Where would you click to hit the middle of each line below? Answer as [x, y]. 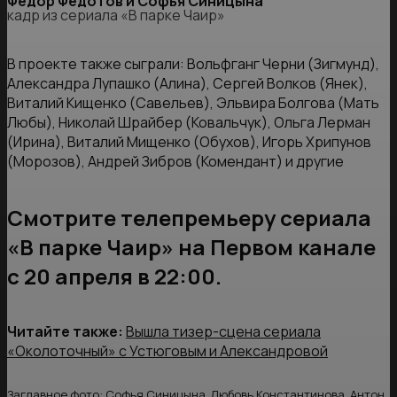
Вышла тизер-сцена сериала [223, 332]
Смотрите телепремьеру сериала [189, 217]
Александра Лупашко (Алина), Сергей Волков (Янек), [187, 83]
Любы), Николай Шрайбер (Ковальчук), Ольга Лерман [189, 122]
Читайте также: [65, 332]
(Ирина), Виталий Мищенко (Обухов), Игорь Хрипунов [189, 141]
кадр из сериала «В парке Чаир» [116, 15]
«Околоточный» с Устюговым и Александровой [167, 351]
